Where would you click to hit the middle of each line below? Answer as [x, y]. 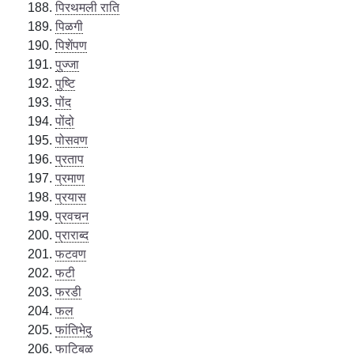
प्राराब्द [72, 235]
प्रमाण [70, 178]
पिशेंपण [72, 45]
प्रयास [71, 197]
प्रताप [70, 159]
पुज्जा [68, 64]
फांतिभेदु [74, 330]
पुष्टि [66, 83]
